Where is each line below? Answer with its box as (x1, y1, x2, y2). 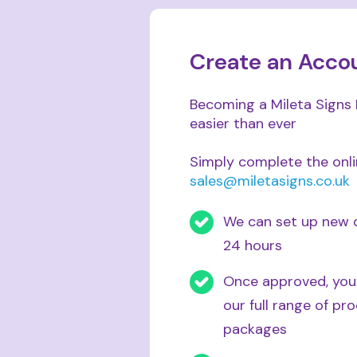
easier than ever (190, 114, 297, 134)
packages (223, 320, 288, 339)
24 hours (223, 236, 283, 256)
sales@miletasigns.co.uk (190, 171, 351, 191)
